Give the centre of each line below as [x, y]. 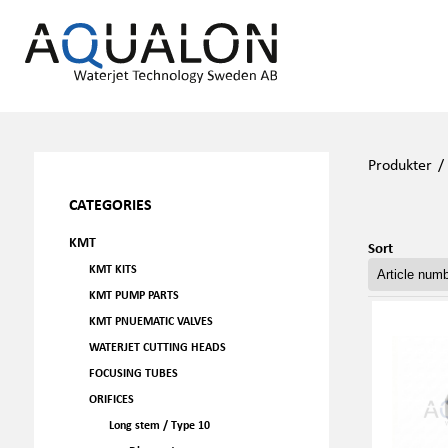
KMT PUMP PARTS [133, 294]
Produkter [399, 164]
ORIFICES [111, 398]
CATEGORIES [110, 204]
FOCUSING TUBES [133, 372]
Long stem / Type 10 [159, 424]
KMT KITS [112, 268]
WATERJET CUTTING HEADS [157, 346]
